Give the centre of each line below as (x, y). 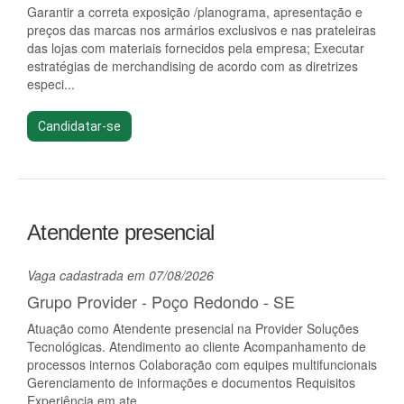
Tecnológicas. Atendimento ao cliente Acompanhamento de (197, 346)
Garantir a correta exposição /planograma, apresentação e (195, 12)
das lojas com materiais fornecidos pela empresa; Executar (196, 48)
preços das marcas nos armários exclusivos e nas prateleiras (202, 30)
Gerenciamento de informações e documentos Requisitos (191, 382)
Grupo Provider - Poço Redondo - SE (161, 301)
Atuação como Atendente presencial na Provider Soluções (193, 328)
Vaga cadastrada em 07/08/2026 (120, 275)
